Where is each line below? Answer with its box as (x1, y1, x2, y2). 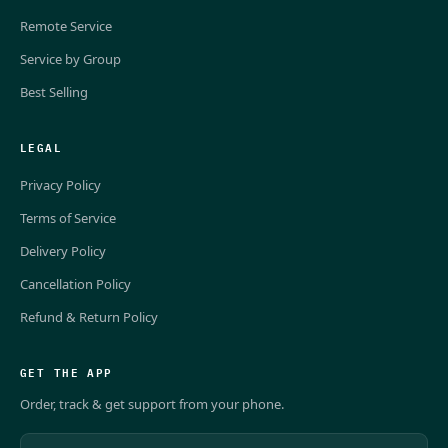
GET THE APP (20, 361, 113, 381)
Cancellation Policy (20, 274, 131, 293)
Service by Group (20, 49, 121, 68)
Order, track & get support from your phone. (20, 394, 284, 413)
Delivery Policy (20, 241, 106, 260)
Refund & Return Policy (20, 307, 158, 326)
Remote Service (20, 16, 112, 35)
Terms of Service (20, 208, 116, 227)
